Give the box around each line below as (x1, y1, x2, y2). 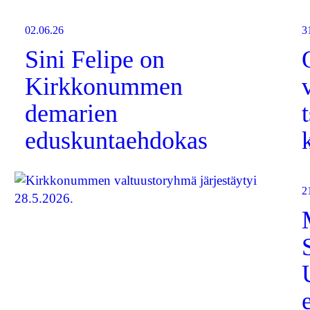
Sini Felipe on (25, 46, 165, 73)
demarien (25, 100, 118, 127)
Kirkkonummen (25, 73, 183, 100)
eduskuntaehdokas (25, 127, 208, 154)
